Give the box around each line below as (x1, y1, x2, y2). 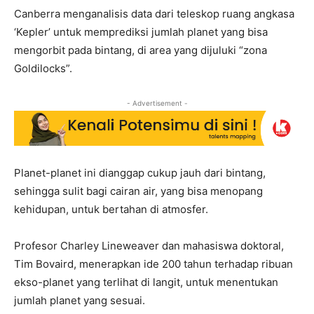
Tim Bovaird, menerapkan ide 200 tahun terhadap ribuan (14, 257, 293, 271)
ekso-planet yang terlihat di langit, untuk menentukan (14, 275, 278, 289)
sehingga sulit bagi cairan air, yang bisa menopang (14, 184, 263, 198)
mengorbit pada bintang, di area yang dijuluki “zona (14, 43, 267, 57)
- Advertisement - (126, 98, 188, 107)
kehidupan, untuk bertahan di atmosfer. (14, 203, 208, 217)
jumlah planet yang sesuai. (14, 294, 145, 308)
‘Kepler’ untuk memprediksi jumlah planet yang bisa (14, 25, 268, 39)
